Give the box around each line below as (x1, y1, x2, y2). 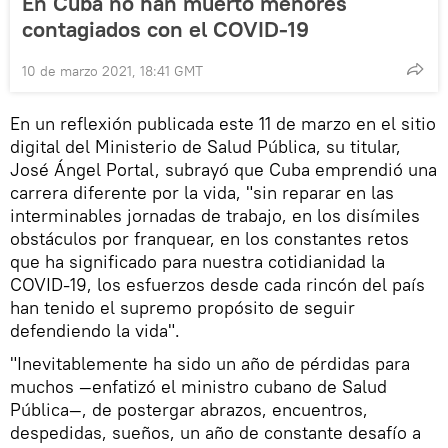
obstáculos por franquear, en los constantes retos (10, 226, 409, 250)
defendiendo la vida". (10, 318, 180, 342)
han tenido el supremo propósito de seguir (10, 295, 355, 319)
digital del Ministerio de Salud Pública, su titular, (10, 134, 401, 158)
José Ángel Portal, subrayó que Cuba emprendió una (10, 157, 437, 181)
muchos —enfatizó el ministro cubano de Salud (10, 374, 387, 398)
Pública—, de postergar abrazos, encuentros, (10, 397, 368, 421)
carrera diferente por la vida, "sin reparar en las (10, 180, 394, 204)
